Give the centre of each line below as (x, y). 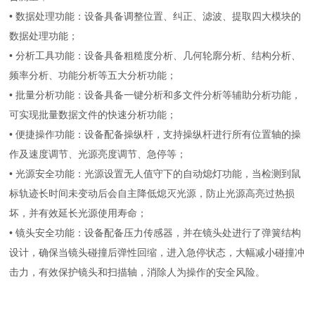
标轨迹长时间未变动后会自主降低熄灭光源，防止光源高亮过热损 (152, 193)
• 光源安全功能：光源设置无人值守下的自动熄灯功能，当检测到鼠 (155, 174)
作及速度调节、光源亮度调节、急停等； (98, 154)
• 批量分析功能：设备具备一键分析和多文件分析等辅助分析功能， (155, 95)
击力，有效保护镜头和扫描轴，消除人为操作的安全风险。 (137, 272)
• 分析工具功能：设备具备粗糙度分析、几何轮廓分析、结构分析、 (155, 56)
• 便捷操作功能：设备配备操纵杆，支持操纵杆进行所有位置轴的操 (155, 134)
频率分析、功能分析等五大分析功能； (93, 75)
